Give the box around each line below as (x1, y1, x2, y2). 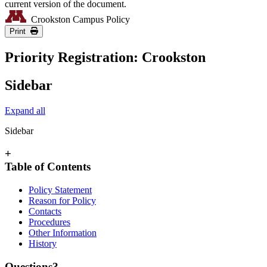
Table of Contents (5, 160, 91, 173)
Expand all (5, 105, 45, 116)
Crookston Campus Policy (26, 14, 130, 24)
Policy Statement (29, 184, 92, 195)
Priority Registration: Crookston (5, 49, 206, 65)
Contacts (29, 206, 61, 216)
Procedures (29, 216, 70, 227)
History (29, 238, 57, 249)
